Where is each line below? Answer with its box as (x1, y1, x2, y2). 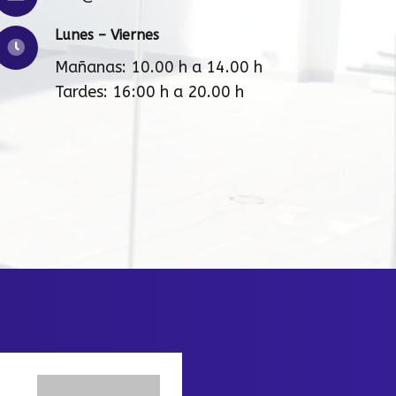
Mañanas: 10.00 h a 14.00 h (54, 57, 263, 77)
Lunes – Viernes (54, 26, 159, 43)
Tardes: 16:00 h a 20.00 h (54, 81, 244, 102)
